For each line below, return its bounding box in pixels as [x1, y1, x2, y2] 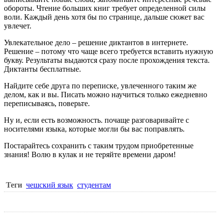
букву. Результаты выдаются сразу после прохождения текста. [4, 55, 210, 64]
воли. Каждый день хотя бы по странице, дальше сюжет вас [4, 12, 204, 21]
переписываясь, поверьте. [4, 99, 90, 108]
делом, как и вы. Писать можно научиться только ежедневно [4, 90, 207, 99]
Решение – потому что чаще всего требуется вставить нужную [4, 47, 213, 55]
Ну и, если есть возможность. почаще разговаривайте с [4, 115, 189, 124]
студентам [77, 180, 111, 189]
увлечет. [4, 21, 31, 30]
